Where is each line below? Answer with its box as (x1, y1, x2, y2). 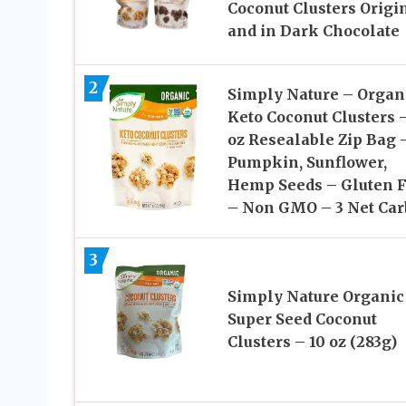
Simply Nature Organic (227, 287, 404, 306)
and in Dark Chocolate (227, 22, 400, 41)
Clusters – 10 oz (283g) (227, 333, 397, 352)
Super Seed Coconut (227, 310, 377, 329)
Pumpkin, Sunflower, (227, 152, 387, 171)
